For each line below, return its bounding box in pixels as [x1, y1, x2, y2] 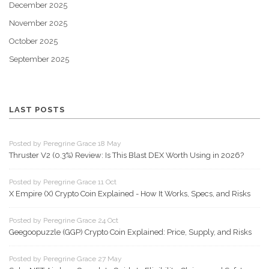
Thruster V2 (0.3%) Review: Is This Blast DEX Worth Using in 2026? [9, 151, 244, 160]
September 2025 [9, 55, 69, 64]
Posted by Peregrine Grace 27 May [9, 255, 122, 264]
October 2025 [9, 37, 58, 46]
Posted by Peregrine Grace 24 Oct [9, 216, 118, 225]
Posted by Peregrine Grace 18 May [9, 139, 121, 148]
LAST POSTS [9, 105, 65, 115]
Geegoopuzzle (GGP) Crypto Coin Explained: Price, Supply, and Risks [9, 228, 252, 237]
